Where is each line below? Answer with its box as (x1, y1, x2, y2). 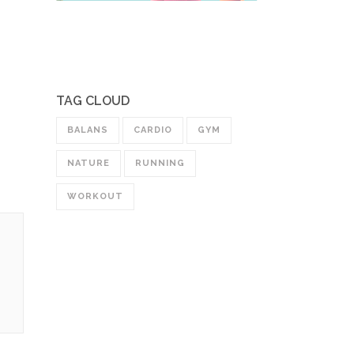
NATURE (67, 158, 110, 169)
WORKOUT (67, 191, 123, 202)
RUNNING (135, 158, 185, 169)
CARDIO (134, 125, 172, 136)
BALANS (67, 125, 108, 136)
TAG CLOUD (56, 93, 130, 109)
